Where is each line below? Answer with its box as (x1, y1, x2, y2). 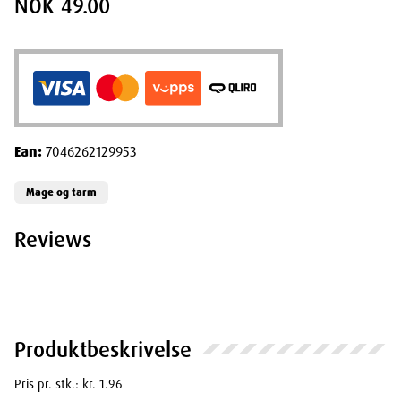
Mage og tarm (26, 184, 97, 200)
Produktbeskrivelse (14, 335, 192, 363)
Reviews (14, 225, 91, 253)
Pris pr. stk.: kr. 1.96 (14, 375, 123, 392)
